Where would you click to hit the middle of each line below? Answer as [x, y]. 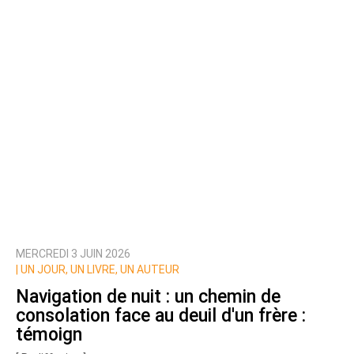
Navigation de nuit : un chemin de [148, 296]
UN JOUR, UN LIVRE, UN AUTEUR [99, 270]
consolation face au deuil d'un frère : [161, 315]
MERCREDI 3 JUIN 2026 [73, 254]
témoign [49, 334]
